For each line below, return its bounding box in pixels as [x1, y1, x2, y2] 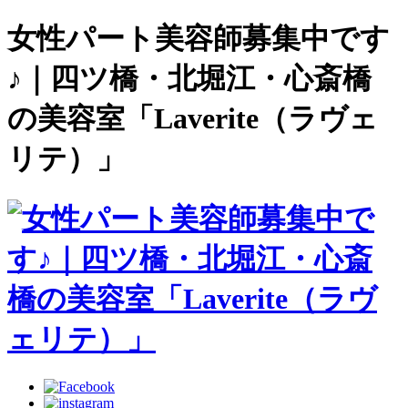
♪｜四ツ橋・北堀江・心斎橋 [7, 62, 372, 96]
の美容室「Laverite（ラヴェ [7, 102, 378, 136]
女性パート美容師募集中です [7, 22, 390, 56]
